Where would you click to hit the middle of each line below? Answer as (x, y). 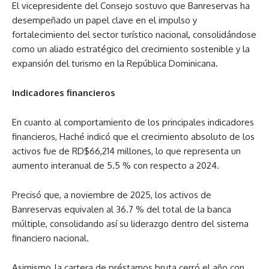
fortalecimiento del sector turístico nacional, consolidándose (134, 35)
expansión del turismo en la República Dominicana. (115, 64)
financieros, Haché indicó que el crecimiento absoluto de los (133, 137)
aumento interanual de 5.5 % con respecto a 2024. (116, 166)
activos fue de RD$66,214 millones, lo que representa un (126, 151)
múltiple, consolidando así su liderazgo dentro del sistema (130, 224)
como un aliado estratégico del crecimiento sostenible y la (131, 49)
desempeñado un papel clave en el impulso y (104, 20)
